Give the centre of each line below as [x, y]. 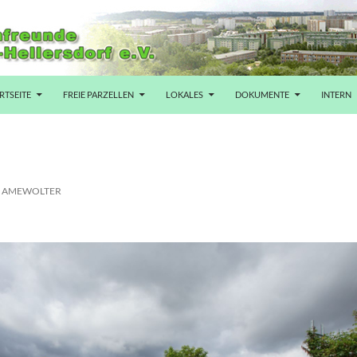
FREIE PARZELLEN [98, 94]
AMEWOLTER [31, 191]
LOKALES [184, 94]
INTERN [336, 94]
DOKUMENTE [262, 94]
